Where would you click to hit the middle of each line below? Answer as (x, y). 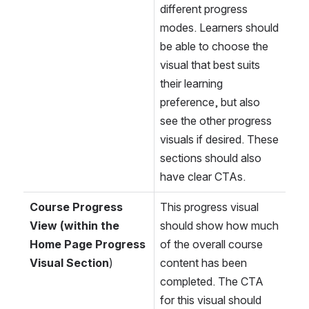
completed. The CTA (212, 282)
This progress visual (209, 207)
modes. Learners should (219, 28)
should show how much (219, 226)
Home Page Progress (88, 245)
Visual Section (69, 263)
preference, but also (210, 102)
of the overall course (211, 245)
